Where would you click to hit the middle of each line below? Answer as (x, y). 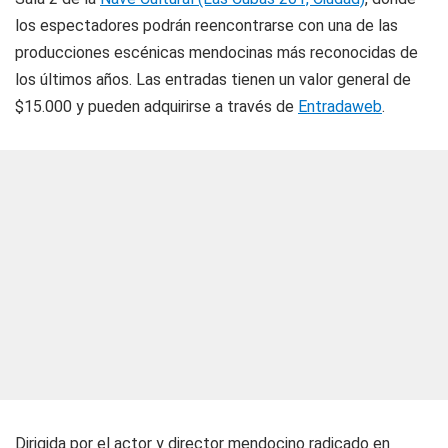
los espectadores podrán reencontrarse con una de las (206, 26)
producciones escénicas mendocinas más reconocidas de (216, 53)
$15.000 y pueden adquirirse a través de (156, 107)
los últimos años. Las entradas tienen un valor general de (213, 80)
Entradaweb (340, 107)
